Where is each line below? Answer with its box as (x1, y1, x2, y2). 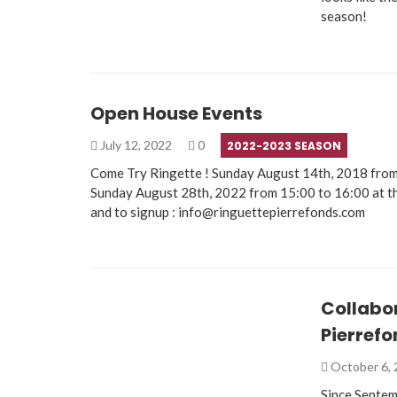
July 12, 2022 (97, 136, 175, 152)
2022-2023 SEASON (227, 137, 341, 153)
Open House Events (90, 100, 262, 126)
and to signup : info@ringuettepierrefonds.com (90, 203, 365, 220)
